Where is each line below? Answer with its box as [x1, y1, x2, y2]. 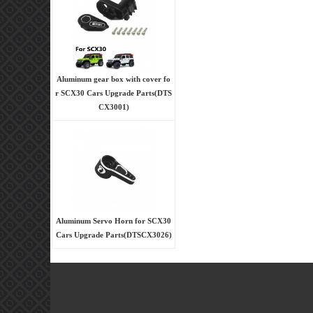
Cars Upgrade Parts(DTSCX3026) [55, 230, 172, 239]
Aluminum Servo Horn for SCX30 [56, 216, 171, 225]
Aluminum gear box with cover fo [57, 74, 170, 83]
